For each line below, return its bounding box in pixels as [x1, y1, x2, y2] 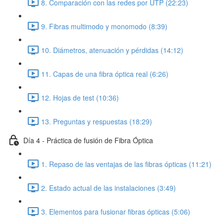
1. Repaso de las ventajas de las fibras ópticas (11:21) [41, 159, 212, 169]
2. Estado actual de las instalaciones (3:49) [41, 182, 176, 193]
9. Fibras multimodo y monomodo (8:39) [41, 21, 167, 31]
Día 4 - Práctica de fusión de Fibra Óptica [23, 135, 153, 145]
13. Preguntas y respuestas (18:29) [41, 116, 152, 126]
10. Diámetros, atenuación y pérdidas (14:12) [41, 45, 183, 55]
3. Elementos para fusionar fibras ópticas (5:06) [41, 206, 190, 217]
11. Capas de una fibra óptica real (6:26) [41, 68, 168, 79]
